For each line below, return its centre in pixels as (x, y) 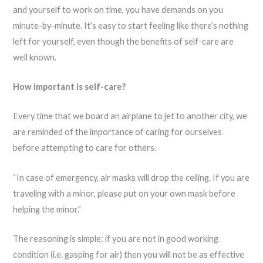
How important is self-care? (70, 86)
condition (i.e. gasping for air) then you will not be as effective (129, 254)
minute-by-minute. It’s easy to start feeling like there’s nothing (131, 25)
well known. (35, 57)
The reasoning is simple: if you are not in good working (116, 239)
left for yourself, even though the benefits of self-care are (124, 41)
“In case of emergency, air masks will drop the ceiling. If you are (131, 177)
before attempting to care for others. (85, 148)
